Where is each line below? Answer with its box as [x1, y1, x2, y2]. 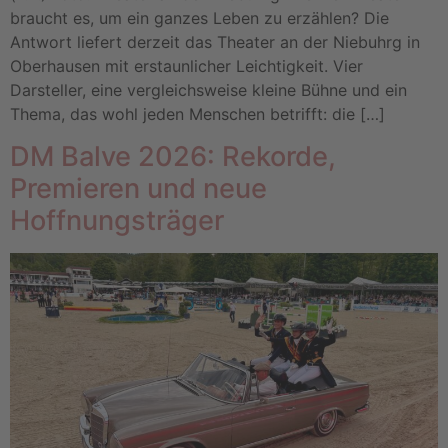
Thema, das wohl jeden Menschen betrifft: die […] [10, 104, 385, 125]
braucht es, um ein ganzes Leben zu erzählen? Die [10, 8, 389, 29]
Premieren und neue [10, 171, 267, 205]
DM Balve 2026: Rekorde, [10, 139, 336, 173]
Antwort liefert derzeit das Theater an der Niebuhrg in [10, 32, 420, 53]
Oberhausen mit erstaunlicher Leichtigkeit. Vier [10, 56, 363, 77]
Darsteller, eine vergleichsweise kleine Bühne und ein [10, 80, 407, 101]
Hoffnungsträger [10, 203, 224, 237]
